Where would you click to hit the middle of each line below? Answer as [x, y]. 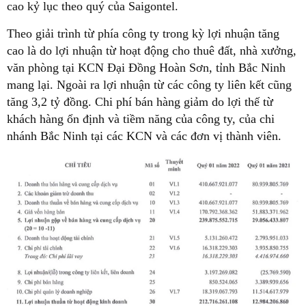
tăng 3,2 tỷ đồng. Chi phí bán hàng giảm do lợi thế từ [140, 101]
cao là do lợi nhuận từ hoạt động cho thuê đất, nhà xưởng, [152, 50]
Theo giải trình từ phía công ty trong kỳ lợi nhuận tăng [143, 33]
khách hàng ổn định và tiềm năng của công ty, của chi [141, 119]
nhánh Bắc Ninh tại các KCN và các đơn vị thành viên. [144, 136]
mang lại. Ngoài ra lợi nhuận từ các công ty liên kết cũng [149, 84]
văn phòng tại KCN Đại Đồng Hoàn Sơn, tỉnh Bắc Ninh [146, 67]
